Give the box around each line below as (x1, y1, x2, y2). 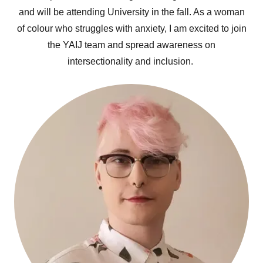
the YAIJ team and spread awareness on (48, 40, 215, 50)
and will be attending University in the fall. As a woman (18, 7, 245, 17)
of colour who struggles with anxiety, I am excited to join (16, 23, 247, 33)
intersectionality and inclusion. (68, 56, 195, 66)
